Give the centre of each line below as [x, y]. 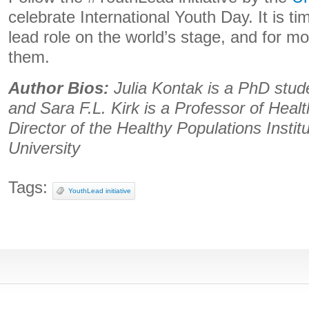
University [44, 148]
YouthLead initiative [100, 191]
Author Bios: [59, 88]
